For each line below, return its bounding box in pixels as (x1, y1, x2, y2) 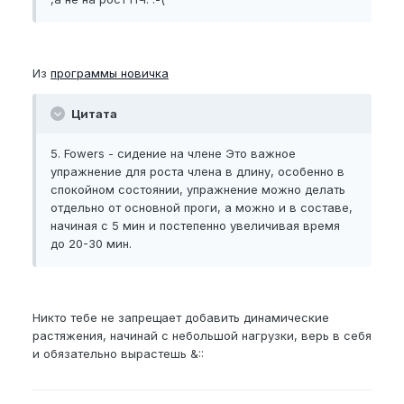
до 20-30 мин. (50, 236, 132, 251)
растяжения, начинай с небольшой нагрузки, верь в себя (32, 328, 372, 343)
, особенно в (271, 164, 344, 179)
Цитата (69, 106, 117, 121)
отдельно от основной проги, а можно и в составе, (50, 200, 353, 215)
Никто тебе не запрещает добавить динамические (32, 310, 329, 325)
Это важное (225, 146, 296, 161)
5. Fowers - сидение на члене (50, 146, 225, 161)
